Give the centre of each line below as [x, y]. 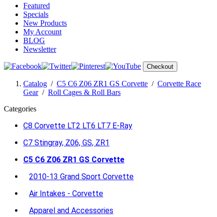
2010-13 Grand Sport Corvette [81, 177]
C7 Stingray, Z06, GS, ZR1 [66, 143]
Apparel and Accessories [71, 210]
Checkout [160, 67]
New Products [45, 23]
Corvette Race [179, 84]
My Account [42, 32]
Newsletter [40, 49]
